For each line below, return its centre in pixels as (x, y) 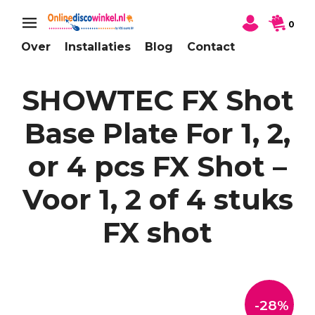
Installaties (98, 47)
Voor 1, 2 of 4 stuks (157, 200)
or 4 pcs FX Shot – (157, 167)
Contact (211, 47)
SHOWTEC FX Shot (157, 101)
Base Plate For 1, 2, (157, 134)
